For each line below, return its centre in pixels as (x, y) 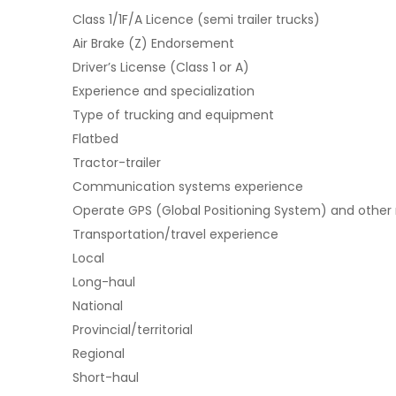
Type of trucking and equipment (173, 115)
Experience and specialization (164, 91)
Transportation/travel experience (175, 234)
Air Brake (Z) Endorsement (153, 43)
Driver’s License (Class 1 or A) (161, 67)
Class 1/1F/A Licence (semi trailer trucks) (196, 19)
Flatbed (95, 139)
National (98, 306)
